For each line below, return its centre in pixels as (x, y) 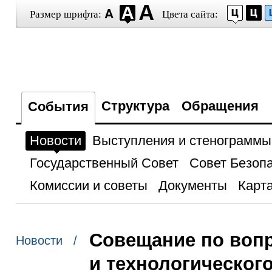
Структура (135, 106)
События (58, 107)
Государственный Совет (104, 163)
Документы (192, 185)
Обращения (220, 106)
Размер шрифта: (65, 14)
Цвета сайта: (190, 14)
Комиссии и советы (88, 185)
